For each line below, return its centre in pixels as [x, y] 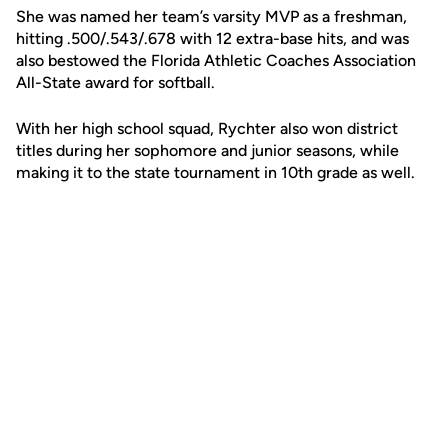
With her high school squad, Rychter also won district [207, 128]
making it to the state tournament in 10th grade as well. [215, 172]
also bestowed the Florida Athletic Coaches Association [216, 60]
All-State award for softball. [115, 82]
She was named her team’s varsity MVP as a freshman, [211, 16]
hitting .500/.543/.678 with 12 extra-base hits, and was [212, 38]
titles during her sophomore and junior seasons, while [207, 150]
